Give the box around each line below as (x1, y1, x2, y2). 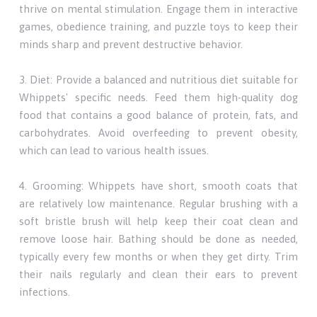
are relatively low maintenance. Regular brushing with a (19, 197, 298, 209)
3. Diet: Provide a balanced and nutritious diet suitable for (19, 73, 298, 86)
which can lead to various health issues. (19, 144, 209, 156)
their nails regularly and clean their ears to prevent (19, 267, 298, 280)
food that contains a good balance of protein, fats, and (19, 108, 298, 121)
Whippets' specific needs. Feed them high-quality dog (19, 91, 298, 103)
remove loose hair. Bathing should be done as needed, (19, 232, 298, 245)
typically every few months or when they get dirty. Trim (19, 250, 298, 263)
